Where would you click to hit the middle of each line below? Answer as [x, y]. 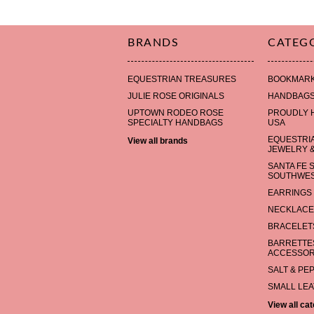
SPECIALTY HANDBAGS [175, 123]
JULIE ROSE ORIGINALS [176, 96]
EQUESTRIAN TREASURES [182, 79]
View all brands [158, 141]
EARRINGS [290, 193]
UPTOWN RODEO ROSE [176, 113]
